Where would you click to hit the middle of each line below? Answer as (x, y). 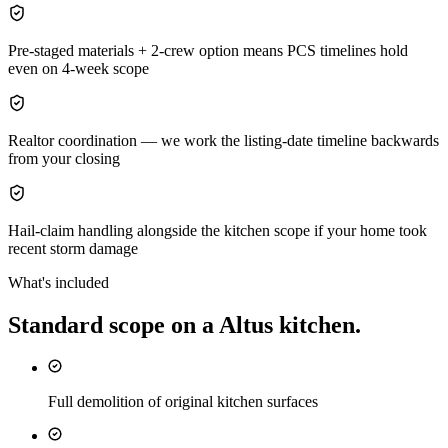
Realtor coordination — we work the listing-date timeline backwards (223, 141)
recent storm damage (73, 249)
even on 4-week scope (78, 69)
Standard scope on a (113, 325)
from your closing (64, 159)
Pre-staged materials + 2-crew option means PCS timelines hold (208, 51)
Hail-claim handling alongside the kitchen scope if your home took (217, 231)
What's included (58, 283)
